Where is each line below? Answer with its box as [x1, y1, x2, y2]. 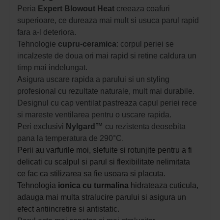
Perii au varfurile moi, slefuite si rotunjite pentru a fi [17, 145, 192, 154]
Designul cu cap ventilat [17, 98, 101, 107]
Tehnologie [17, 39, 58, 48]
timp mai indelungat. [17, 63, 87, 72]
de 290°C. [89, 134, 124, 142]
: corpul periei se [116, 39, 174, 48]
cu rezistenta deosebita [103, 122, 186, 131]
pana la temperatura [17, 134, 87, 142]
